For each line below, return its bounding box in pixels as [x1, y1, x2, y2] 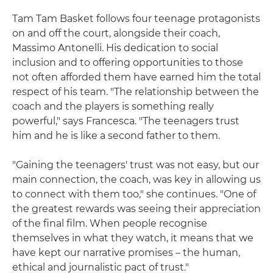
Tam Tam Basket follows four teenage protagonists [12, 13, 260, 25]
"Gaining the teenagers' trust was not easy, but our [12, 159, 259, 171]
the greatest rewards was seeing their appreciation [12, 203, 261, 215]
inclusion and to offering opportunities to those [12, 57, 243, 69]
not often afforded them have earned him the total [12, 71, 261, 83]
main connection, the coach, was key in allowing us [12, 174, 261, 186]
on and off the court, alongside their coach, [12, 27, 220, 40]
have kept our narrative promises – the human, [12, 247, 240, 259]
